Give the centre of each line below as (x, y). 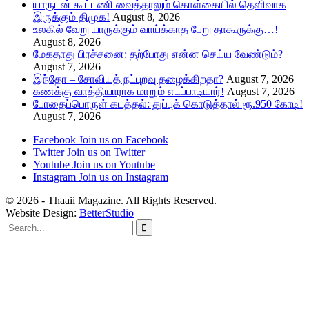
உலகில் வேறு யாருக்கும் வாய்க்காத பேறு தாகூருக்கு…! (156, 29)
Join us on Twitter (106, 152)
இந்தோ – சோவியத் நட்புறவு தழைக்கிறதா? (128, 79)
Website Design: (42, 212)
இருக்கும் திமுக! (71, 17)
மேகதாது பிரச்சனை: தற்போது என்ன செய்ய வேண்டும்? (158, 54)
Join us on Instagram (123, 177)
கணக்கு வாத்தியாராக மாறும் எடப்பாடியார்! (129, 91)
